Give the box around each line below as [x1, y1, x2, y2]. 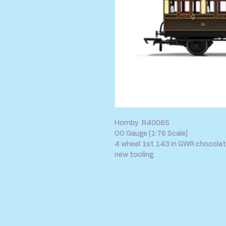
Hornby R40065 [115, 120, 169, 127]
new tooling [115, 151, 153, 158]
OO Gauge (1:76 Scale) [115, 130, 188, 137]
